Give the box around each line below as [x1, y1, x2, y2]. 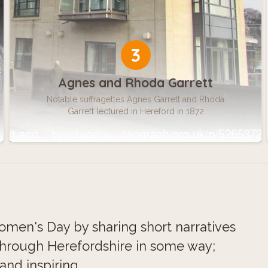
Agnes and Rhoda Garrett [58, 74, 213, 90]
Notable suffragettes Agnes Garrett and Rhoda [47, 94, 224, 104]
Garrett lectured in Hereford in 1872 [67, 106, 204, 116]
